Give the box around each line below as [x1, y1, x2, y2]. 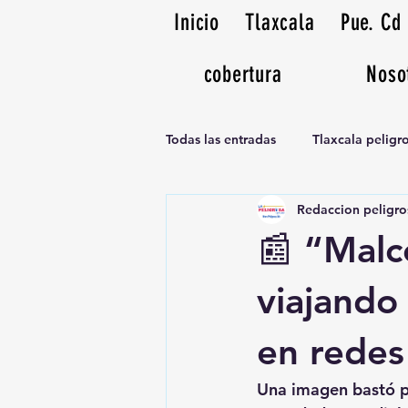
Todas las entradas [166, 130, 276, 148]
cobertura [203, 61, 282, 87]
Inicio [174, 9, 219, 36]
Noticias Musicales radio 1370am [202, 203, 400, 220]
